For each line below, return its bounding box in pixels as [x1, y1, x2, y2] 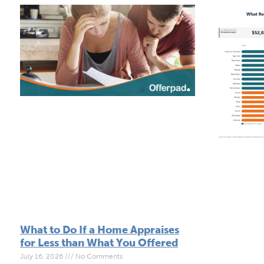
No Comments [74, 252, 123, 260]
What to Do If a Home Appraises [20, 223, 179, 236]
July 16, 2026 [20, 252, 65, 260]
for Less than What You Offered [20, 236, 178, 249]
